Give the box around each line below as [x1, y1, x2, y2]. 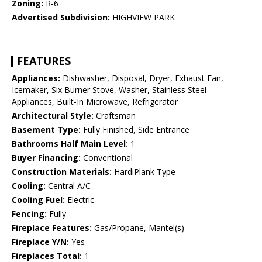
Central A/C [46, 180, 91, 192]
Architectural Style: [12, 110, 94, 122]
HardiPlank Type [112, 166, 175, 178]
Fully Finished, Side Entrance [81, 124, 189, 136]
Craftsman [94, 110, 136, 122]
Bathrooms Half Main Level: [12, 138, 128, 150]
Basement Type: [12, 124, 81, 136]
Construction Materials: [12, 166, 112, 178]
